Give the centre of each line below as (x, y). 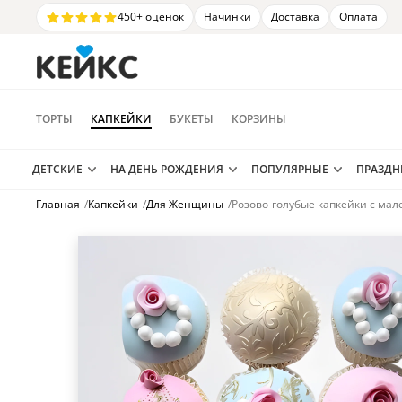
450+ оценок (151, 17)
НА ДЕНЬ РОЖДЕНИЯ (167, 169)
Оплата (358, 17)
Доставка (295, 17)
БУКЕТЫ (192, 119)
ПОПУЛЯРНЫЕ (290, 169)
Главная (58, 204)
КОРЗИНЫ (259, 119)
